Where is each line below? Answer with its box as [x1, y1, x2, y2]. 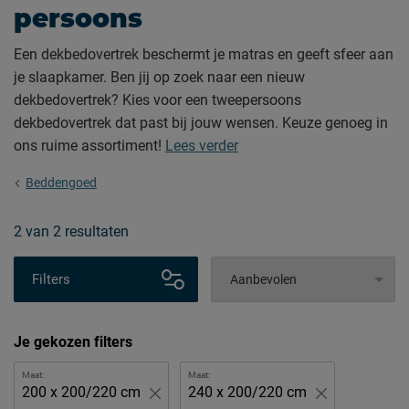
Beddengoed [26, 175, 97, 190]
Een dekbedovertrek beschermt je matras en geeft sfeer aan [14, 46, 393, 63]
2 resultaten [53, 223, 129, 240]
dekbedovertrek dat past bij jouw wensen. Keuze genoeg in [14, 114, 388, 131]
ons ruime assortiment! [14, 137, 165, 154]
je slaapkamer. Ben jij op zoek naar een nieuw [14, 68, 305, 86]
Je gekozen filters [14, 333, 132, 351]
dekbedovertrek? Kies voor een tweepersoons [14, 91, 301, 109]
